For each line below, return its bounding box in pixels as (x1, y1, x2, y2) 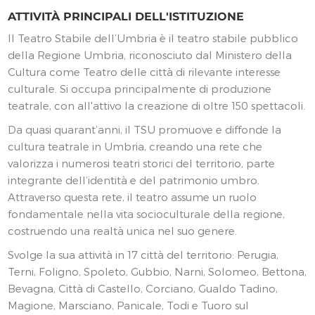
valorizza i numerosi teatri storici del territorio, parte (8, 156, 276, 169)
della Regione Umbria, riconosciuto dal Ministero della (8, 48, 292, 61)
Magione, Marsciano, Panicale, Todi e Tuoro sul (8, 298, 250, 311)
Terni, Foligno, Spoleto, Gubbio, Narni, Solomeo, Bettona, (8, 264, 307, 278)
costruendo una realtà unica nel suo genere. (8, 224, 238, 237)
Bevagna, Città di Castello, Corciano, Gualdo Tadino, (8, 281, 278, 295)
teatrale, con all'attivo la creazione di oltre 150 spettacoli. (8, 98, 306, 112)
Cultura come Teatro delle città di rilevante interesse (8, 65, 281, 78)
